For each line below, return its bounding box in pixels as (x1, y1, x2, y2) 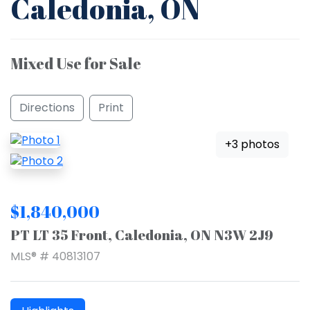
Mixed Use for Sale (10, 53, 141, 73)
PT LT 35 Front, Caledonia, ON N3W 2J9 (10, 226, 273, 245)
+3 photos (225, 136, 280, 153)
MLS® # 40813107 (10, 248, 100, 265)
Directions (19, 100, 75, 116)
